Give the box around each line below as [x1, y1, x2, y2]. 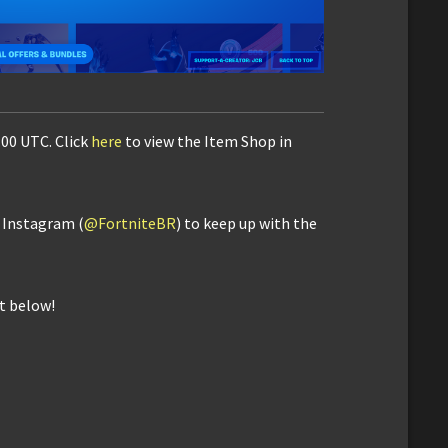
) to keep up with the [176, 212, 317, 233]
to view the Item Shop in [122, 130, 292, 151]
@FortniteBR [84, 212, 176, 233]
